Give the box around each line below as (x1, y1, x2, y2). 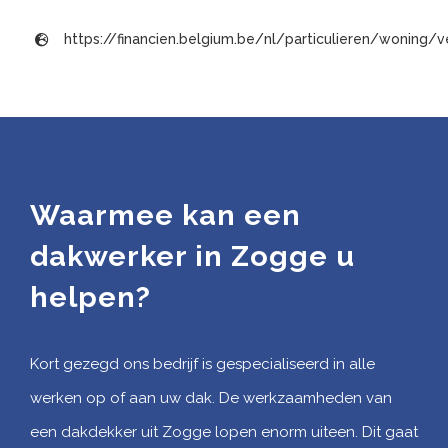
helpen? (30, 280, 151, 315)
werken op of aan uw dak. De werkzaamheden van (30, 388, 392, 407)
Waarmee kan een (30, 198, 301, 233)
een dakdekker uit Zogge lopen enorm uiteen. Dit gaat (30, 422, 418, 441)
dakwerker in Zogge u (30, 239, 355, 274)
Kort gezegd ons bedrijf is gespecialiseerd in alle (30, 354, 375, 373)
